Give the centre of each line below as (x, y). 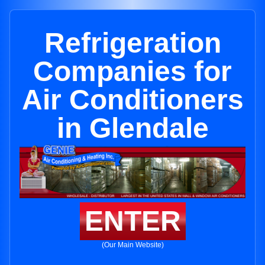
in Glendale (132, 128)
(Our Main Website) (132, 245)
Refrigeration (132, 43)
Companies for (132, 71)
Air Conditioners (132, 100)
